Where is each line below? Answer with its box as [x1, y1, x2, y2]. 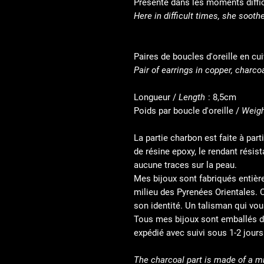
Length [179, 92, 207, 103]
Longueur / [134, 92, 179, 103]
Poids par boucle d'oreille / [134, 105, 242, 116]
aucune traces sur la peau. [134, 160, 237, 170]
